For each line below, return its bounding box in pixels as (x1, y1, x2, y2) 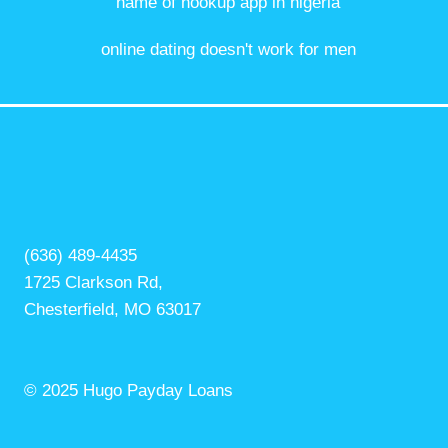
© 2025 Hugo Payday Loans (24, 381, 233, 400)
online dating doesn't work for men (100, 40, 356, 60)
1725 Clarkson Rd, (24, 273, 163, 292)
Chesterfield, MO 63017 (24, 300, 201, 319)
